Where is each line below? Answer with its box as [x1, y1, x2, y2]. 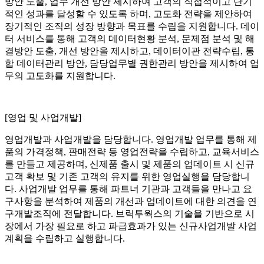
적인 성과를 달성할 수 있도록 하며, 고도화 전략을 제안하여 [5, 9, 252, 19]
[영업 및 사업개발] [5, 113, 81, 123]
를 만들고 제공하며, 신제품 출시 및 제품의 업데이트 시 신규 [5, 159, 255, 170]
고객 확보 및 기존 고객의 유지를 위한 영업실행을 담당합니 [5, 171, 250, 182]
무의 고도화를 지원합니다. [5, 71, 115, 81]
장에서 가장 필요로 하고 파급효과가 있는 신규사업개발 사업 [5, 221, 257, 232]
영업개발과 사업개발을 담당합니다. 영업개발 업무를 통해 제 [5, 134, 257, 145]
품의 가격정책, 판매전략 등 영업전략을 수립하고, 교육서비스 [5, 147, 259, 157]
